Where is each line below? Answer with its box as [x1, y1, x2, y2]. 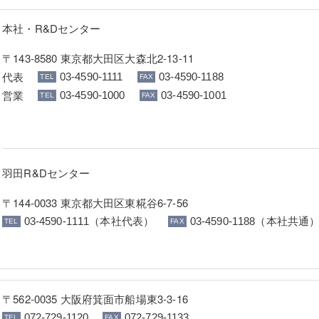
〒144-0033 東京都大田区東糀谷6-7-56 [2, 194, 188, 210]
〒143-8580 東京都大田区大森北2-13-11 [2, 50, 194, 66]
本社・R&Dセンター [2, 20, 101, 36]
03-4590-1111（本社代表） [23, 215, 155, 228]
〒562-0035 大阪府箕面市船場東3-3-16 [2, 291, 188, 306]
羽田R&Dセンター [2, 164, 90, 180]
